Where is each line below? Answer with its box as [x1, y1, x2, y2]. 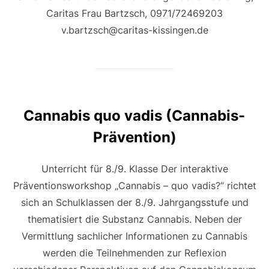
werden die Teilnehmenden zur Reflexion [43, 247, 226, 259]
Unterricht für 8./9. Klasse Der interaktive [41, 163, 228, 175]
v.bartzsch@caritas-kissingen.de [61, 24, 208, 37]
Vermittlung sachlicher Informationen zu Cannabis [22, 230, 247, 243]
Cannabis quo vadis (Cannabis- [23, 107, 245, 125]
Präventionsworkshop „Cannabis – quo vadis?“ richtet [13, 180, 256, 192]
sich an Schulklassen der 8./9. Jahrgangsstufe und [20, 196, 249, 209]
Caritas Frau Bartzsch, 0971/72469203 [46, 7, 223, 20]
